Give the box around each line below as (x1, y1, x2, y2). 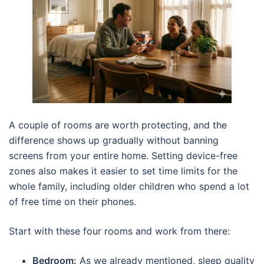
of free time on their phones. (9, 196, 136, 208)
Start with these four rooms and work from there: (9, 225, 230, 237)
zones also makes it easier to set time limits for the (9, 165, 237, 177)
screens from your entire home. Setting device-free (9, 150, 237, 162)
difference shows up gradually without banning (9, 134, 219, 147)
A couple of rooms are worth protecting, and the (9, 119, 227, 131)
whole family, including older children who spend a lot (9, 180, 249, 193)
